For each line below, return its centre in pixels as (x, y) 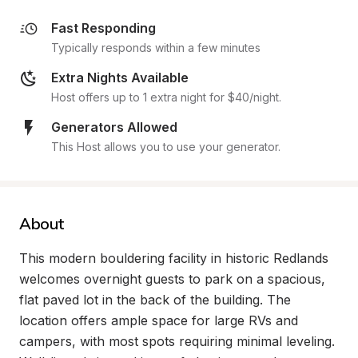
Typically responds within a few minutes (156, 48)
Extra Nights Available (120, 78)
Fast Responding (103, 28)
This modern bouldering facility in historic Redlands (174, 258)
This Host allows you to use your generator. (166, 147)
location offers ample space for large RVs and (159, 320)
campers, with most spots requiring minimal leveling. (177, 341)
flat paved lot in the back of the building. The (155, 300)
